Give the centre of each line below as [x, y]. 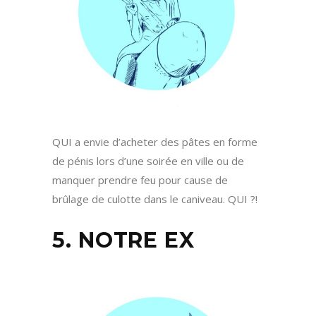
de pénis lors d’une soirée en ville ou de [148, 161]
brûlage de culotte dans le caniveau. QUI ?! [155, 199]
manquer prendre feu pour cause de [140, 180]
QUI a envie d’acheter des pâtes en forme [155, 142]
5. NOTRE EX [123, 241]
